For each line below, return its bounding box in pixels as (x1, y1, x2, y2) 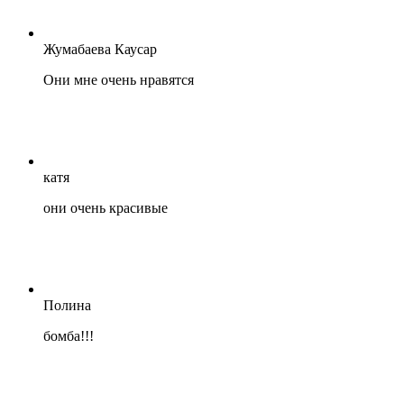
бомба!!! (43, 328, 94, 344)
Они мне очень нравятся (43, 72, 194, 88)
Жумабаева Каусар (43, 41, 157, 58)
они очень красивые (43, 200, 168, 216)
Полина (43, 298, 91, 314)
